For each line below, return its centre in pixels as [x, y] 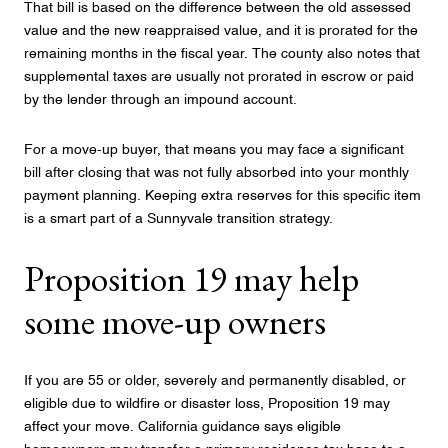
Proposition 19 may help [191, 279]
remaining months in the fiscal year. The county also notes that [222, 54]
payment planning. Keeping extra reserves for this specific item [222, 195]
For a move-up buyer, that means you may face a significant [214, 149]
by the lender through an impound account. [160, 100]
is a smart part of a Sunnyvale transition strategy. [178, 218]
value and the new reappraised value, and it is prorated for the [221, 31]
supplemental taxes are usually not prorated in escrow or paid [219, 77]
